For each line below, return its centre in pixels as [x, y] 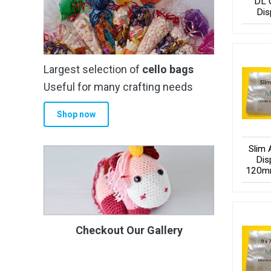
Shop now [76, 114]
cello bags [168, 70]
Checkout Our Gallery [129, 230]
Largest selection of [93, 70]
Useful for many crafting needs [118, 87]
